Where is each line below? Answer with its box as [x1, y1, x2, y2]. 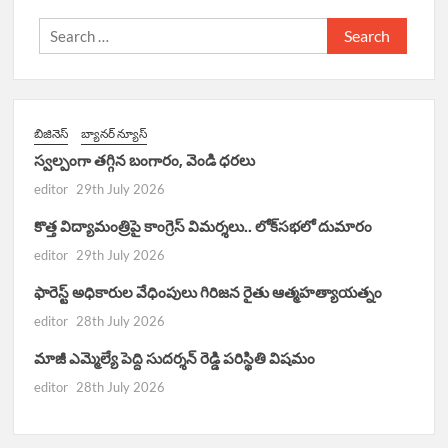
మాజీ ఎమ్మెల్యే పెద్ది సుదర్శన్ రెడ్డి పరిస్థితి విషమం [34, 349, 316, 367]
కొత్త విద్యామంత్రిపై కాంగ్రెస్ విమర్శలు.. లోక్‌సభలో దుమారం [34, 217, 373, 235]
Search [326, 20, 372, 39]
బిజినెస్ [34, 125, 69, 141]
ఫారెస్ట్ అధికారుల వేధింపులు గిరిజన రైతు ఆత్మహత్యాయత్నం [34, 283, 383, 301]
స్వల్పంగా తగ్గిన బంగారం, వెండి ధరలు [34, 151, 256, 169]
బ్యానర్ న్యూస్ [81, 125, 148, 141]
